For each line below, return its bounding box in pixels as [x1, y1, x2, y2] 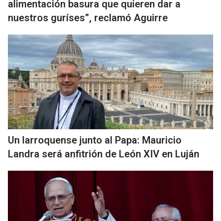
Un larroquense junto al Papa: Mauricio [8, 134, 182, 146]
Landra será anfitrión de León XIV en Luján [8, 148, 199, 160]
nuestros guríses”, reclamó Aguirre [8, 12, 168, 24]
